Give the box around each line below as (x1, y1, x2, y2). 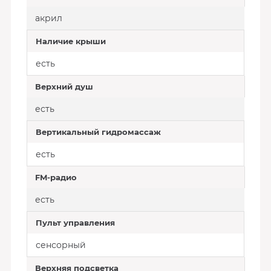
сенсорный (35, 240, 86, 250)
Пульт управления (35, 218, 115, 227)
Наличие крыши (35, 36, 106, 46)
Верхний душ (34, 82, 93, 91)
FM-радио (34, 172, 77, 182)
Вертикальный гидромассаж (35, 127, 161, 137)
